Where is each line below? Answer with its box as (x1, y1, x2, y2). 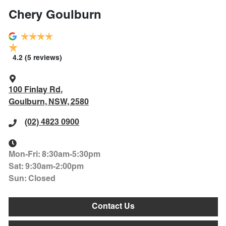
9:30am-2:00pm (25, 163, 84, 171)
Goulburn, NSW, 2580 (9, 98, 89, 106)
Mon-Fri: (9, 151, 42, 158)
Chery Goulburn (9, 10, 101, 21)
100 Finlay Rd (9, 86, 61, 94)
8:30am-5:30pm (42, 151, 100, 158)
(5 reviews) (25, 54, 62, 62)
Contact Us (92, 203, 135, 210)
